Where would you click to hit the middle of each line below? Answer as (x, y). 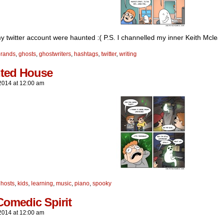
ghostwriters (55, 54)
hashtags (86, 54)
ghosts (27, 54)
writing (128, 54)
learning (42, 183)
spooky (102, 183)
